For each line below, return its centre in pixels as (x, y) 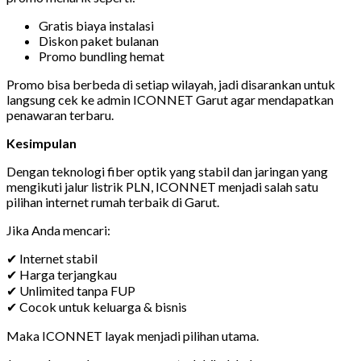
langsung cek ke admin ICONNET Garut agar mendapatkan (170, 99)
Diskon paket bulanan (99, 40)
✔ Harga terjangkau (62, 274)
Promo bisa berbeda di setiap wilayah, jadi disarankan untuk (171, 84)
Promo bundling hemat (102, 56)
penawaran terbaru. (60, 114)
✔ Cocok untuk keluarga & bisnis (97, 306)
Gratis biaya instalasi (96, 25)
